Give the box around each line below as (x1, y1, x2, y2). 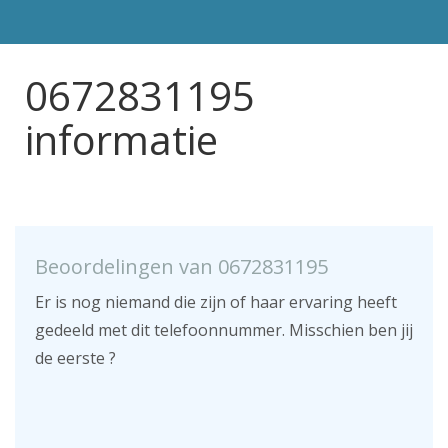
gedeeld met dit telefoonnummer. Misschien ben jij (35, 319, 413, 341)
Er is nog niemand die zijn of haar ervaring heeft (35, 291, 397, 313)
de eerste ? (35, 347, 116, 369)
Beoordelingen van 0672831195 (35, 253, 328, 280)
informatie (25, 112, 218, 167)
